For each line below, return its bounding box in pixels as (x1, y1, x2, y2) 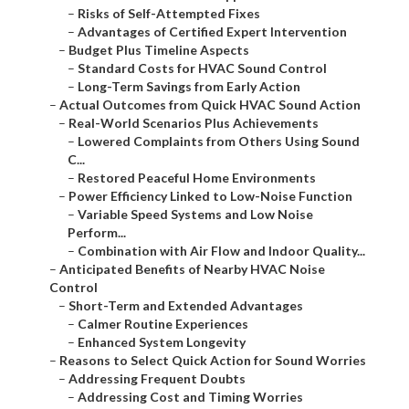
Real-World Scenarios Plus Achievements (68, 115, 319, 131)
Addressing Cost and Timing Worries (78, 389, 303, 405)
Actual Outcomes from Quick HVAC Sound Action (59, 97, 361, 113)
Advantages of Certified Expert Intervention (78, 24, 347, 40)
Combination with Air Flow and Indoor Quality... (78, 243, 365, 259)
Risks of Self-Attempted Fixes (78, 5, 260, 22)
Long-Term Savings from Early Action (78, 79, 300, 95)
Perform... (68, 225, 126, 241)
